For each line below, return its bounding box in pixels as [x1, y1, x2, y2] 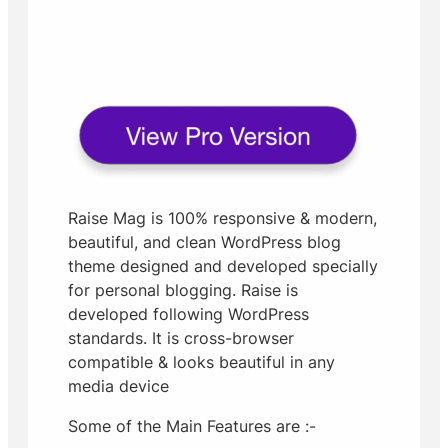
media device [68, 376, 169, 396]
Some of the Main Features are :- [68, 416, 316, 436]
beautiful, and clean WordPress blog [68, 232, 341, 252]
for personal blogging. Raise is [68, 280, 298, 300]
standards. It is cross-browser [68, 328, 294, 348]
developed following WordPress [68, 304, 309, 324]
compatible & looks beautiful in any [68, 352, 335, 372]
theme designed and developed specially [68, 256, 378, 276]
